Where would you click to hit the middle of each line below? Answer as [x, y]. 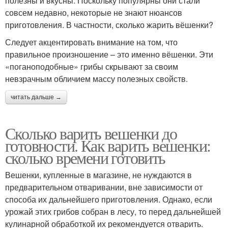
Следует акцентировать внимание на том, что [91, 42]
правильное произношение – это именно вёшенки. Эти [109, 54]
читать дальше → [36, 97]
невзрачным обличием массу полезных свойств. [96, 79]
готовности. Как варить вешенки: [108, 146]
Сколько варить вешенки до [91, 133]
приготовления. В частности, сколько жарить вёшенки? [109, 25]
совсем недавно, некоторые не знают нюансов [94, 13]
